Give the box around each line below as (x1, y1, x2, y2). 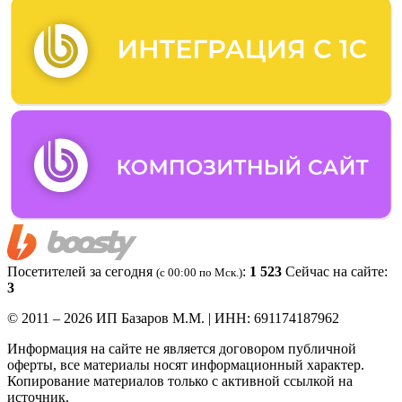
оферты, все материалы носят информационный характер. (7, 357, 364, 373)
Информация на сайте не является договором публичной (7, 341, 356, 357)
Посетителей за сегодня (7, 264, 156, 280)
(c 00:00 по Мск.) (156, 266, 242, 280)
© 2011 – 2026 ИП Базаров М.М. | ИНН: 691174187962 (7, 310, 339, 327)
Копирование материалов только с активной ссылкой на (7, 373, 353, 389)
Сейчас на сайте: (285, 264, 388, 280)
